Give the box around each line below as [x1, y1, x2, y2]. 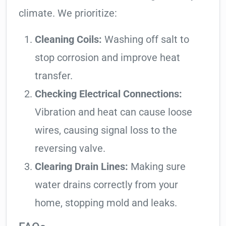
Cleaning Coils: [35, 33, 102, 46]
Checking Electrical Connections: [35, 88, 182, 100]
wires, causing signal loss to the [35, 124, 177, 137]
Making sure [128, 160, 186, 173]
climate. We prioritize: [19, 7, 117, 20]
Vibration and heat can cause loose [35, 106, 192, 119]
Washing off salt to [102, 33, 189, 46]
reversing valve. [35, 142, 105, 155]
